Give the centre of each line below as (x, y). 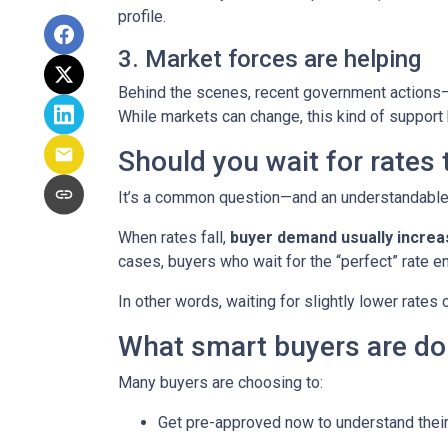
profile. (142, 16)
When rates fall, (174, 237)
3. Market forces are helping (269, 59)
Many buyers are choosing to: (220, 382)
